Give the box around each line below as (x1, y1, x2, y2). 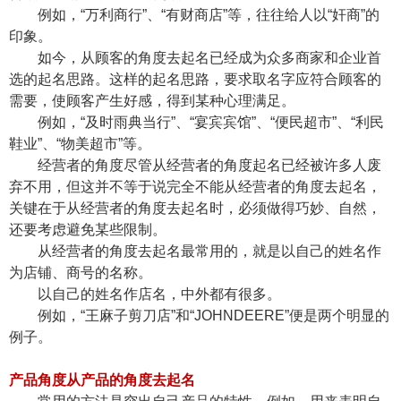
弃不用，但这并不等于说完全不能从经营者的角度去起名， (9, 179, 381, 194)
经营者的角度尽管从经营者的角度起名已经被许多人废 (38, 158, 381, 173)
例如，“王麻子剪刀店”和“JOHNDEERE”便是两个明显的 (38, 308, 389, 323)
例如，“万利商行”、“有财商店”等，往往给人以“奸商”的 (38, 7, 380, 22)
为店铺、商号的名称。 (9, 265, 156, 280)
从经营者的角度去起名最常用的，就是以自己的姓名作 (38, 243, 381, 259)
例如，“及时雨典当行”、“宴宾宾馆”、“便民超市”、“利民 (38, 115, 384, 130)
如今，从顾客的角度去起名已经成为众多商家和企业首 (38, 50, 381, 65)
